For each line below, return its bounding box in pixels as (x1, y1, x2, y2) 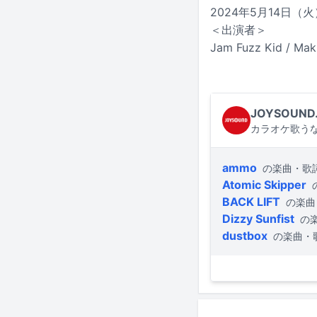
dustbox (222, 229, 267, 243)
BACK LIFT (222, 195, 280, 209)
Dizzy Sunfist (222, 212, 294, 226)
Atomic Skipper (222, 178, 306, 192)
